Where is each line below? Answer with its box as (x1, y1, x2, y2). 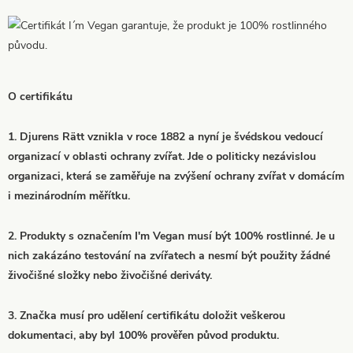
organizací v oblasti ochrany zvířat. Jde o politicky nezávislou (8, 148, 316, 164)
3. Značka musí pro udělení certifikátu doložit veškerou (8, 307, 285, 323)
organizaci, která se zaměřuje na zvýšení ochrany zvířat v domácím (8, 168, 344, 184)
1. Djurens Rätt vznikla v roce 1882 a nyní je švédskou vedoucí (8, 128, 323, 144)
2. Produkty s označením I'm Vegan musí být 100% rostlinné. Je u (8, 228, 335, 243)
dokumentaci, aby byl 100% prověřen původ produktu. (8, 327, 279, 343)
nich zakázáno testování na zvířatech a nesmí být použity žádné (8, 247, 330, 263)
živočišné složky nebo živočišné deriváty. (8, 267, 212, 283)
